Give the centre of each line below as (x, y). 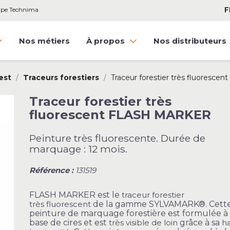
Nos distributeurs (190, 41)
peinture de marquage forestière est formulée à (128, 213)
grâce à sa (199, 223)
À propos (107, 41)
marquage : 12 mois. (78, 149)
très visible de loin (143, 223)
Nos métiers (44, 41)
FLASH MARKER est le (75, 195)
